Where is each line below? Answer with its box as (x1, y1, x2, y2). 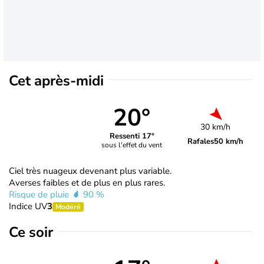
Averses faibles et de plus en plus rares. (9, 176, 165, 189)
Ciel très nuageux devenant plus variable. (9, 164, 171, 177)
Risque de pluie (9, 188, 71, 200)
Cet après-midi (9, 71, 104, 90)
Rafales (187, 136, 214, 147)
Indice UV (9, 200, 47, 212)
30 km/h (200, 121, 231, 133)
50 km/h (214, 136, 244, 147)
